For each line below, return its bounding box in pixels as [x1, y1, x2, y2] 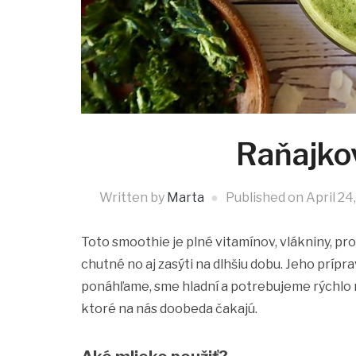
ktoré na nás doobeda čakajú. [81, 300, 257, 316]
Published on [225, 189, 306, 205]
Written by [99, 189, 167, 205]
